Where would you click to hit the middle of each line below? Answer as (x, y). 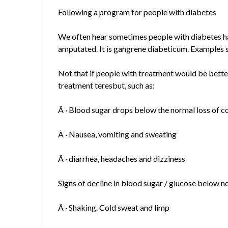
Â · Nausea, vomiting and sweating (118, 134)
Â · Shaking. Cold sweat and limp (114, 207)
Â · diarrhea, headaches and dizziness (122, 158)
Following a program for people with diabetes (137, 12)
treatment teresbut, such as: (107, 85)
